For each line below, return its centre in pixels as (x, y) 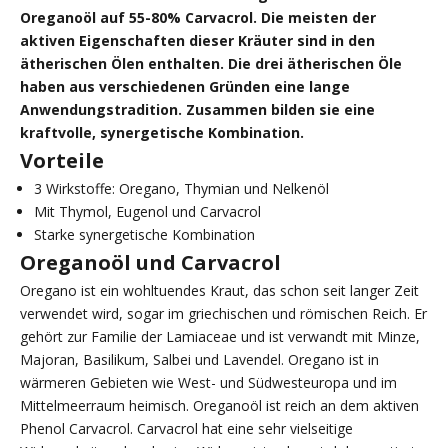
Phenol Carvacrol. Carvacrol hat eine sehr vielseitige (186, 428)
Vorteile (62, 160)
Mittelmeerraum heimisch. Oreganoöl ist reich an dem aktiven (219, 405)
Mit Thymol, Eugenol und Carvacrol (147, 211)
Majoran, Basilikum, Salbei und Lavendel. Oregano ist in (199, 359)
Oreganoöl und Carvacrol (150, 262)
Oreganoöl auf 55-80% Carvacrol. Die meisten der (198, 17)
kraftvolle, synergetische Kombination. (162, 132)
